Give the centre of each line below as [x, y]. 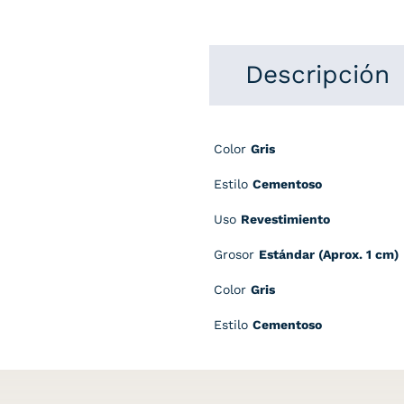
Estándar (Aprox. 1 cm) [329, 254]
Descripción [317, 74]
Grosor [236, 254]
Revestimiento [285, 219]
